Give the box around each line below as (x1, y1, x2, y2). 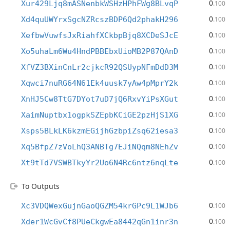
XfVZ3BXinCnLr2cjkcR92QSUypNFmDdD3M (21, 63, 178, 72)
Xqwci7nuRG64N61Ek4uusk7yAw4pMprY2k (21, 79, 178, 88)
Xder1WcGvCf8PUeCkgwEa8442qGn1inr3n (21, 217, 178, 226)
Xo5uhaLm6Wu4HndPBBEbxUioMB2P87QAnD (21, 47, 178, 56)
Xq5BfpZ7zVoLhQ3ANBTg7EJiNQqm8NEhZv (21, 142, 178, 151)
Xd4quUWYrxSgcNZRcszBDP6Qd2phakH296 (21, 15, 178, 24)
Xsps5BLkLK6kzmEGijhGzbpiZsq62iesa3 (21, 126, 178, 136)
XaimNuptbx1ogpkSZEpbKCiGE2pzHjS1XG (21, 110, 178, 120)
